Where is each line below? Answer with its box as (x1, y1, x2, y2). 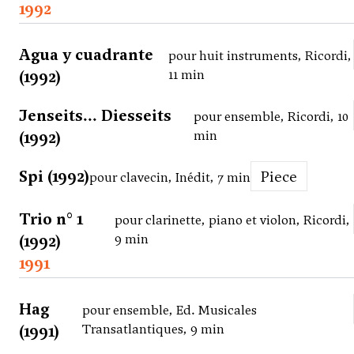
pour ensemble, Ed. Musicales (81, 302, 257, 319)
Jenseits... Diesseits (19, 105, 171, 126)
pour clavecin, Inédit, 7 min (89, 169, 250, 186)
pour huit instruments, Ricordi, (168, 47, 352, 65)
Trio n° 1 (19, 209, 83, 230)
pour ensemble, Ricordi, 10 (193, 108, 348, 126)
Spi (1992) (19, 166, 89, 187)
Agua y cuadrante (19, 44, 153, 66)
